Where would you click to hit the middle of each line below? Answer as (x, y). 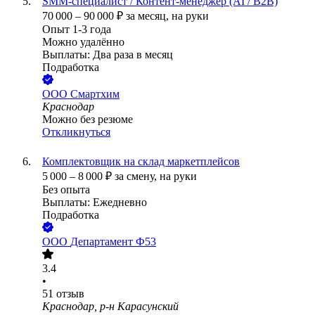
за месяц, (149, 16)
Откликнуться (76, 132)
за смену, (137, 176)
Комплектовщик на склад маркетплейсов (141, 162)
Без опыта (66, 190)
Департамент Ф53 (113, 242)
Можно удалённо (83, 42)
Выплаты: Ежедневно (95, 202)
